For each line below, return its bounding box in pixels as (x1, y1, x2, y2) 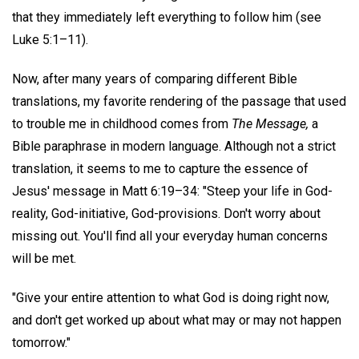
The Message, (232, 115, 309, 131)
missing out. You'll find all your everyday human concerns (12, 228, 328, 244)
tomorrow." (12, 334, 71, 350)
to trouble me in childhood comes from (12, 115, 232, 131)
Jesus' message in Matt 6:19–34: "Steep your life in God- (12, 183, 333, 199)
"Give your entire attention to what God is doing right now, (12, 289, 329, 305)
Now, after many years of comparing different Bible (12, 71, 297, 87)
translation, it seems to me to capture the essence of (12, 160, 309, 176)
